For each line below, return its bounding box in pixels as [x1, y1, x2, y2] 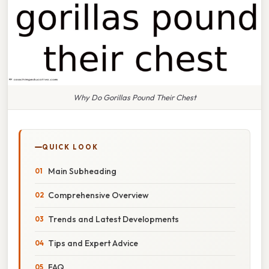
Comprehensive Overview [48, 189, 149, 201]
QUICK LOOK [42, 142, 98, 151]
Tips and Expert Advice [48, 237, 138, 249]
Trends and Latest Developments [48, 213, 179, 225]
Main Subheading [48, 165, 116, 177]
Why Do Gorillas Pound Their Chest [73, 92, 196, 102]
